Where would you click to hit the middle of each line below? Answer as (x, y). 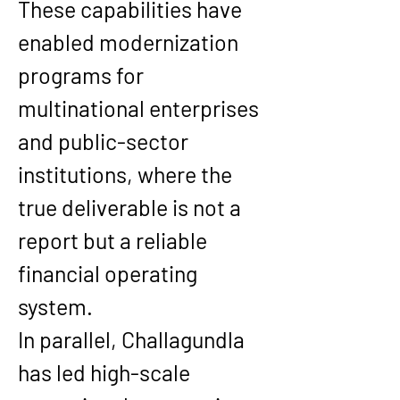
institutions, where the (127, 174)
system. (55, 306)
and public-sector (105, 141)
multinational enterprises (141, 108)
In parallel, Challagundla (133, 339)
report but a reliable (115, 240)
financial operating (110, 273)
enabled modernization (130, 42)
